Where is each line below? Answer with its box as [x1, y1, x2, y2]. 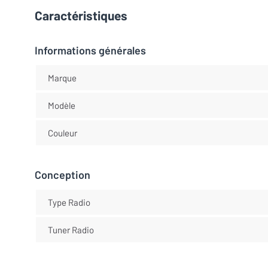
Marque [47, 72, 77, 83]
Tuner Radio [47, 224, 94, 235]
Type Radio [47, 196, 90, 208]
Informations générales [35, 44, 146, 57]
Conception [35, 168, 90, 182]
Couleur [47, 127, 77, 138]
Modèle [47, 99, 75, 111]
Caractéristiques [35, 8, 127, 23]
